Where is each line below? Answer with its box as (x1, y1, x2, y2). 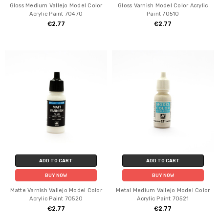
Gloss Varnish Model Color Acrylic (118, 2, 208, 9)
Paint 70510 (146, 10, 179, 17)
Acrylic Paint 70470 (29, 10, 83, 17)
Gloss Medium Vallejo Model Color (9, 2, 103, 9)
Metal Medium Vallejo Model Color (116, 187, 210, 194)
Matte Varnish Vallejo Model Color (10, 187, 102, 194)
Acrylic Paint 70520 (29, 196, 83, 202)
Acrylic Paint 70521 (137, 196, 189, 202)
